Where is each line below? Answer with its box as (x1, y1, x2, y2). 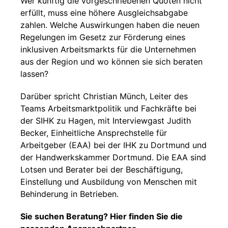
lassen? (20, 69, 48, 79)
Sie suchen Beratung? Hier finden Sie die (20, 211, 183, 221)
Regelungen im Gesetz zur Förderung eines (20, 32, 185, 42)
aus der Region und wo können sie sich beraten (20, 56, 203, 67)
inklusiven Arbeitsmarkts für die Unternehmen (20, 44, 196, 54)
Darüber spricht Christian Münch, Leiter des (20, 91, 188, 101)
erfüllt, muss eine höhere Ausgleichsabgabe (20, 8, 188, 18)
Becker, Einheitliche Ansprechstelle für (20, 128, 167, 138)
